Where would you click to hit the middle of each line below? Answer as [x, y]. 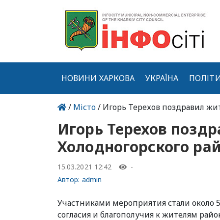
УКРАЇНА [162, 78]
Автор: [70, 179]
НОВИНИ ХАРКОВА [98, 78]
